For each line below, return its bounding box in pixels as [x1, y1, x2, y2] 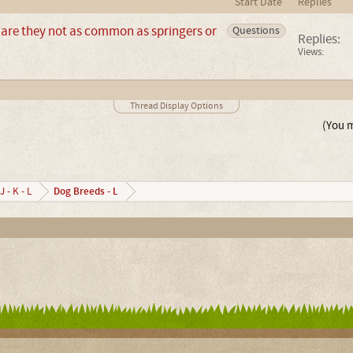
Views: [297, 45, 324, 58]
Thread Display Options [130, 99, 223, 112]
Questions [232, 23, 281, 38]
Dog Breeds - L [53, 184, 118, 199]
